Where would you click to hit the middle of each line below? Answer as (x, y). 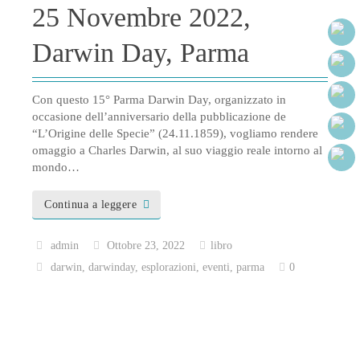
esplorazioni (169, 267)
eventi (217, 267)
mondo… (56, 168)
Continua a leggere (90, 205)
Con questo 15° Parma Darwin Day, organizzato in (159, 100)
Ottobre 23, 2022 (146, 245)
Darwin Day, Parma (141, 53)
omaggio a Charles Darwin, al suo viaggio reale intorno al (177, 151)
